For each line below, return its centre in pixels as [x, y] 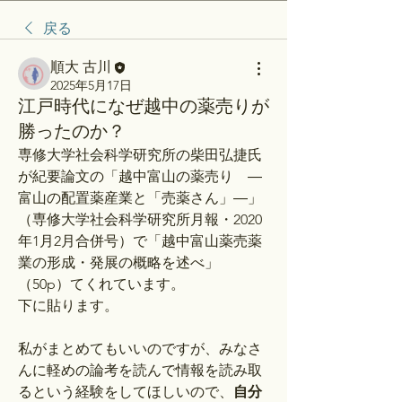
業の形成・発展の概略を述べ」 [118, 263]
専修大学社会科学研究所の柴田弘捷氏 [140, 155]
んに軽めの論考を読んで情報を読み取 [140, 371]
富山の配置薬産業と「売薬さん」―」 [140, 198]
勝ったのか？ [72, 132]
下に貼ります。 [68, 306]
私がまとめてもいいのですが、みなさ [140, 349]
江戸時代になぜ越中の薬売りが [144, 107]
